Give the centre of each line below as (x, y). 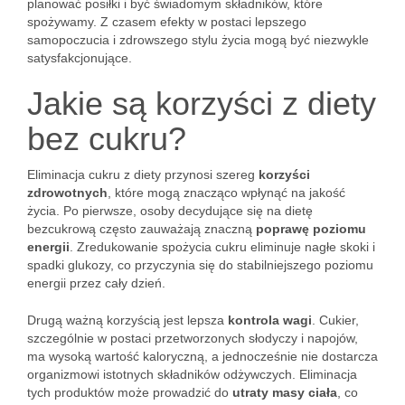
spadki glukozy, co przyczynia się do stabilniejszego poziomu (200, 265)
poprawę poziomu (311, 229)
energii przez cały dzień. (96, 283)
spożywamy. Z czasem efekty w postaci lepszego (167, 22)
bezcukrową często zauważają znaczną (141, 229)
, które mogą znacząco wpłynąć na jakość (226, 193)
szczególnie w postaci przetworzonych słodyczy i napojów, (193, 338)
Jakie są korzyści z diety (202, 104)
